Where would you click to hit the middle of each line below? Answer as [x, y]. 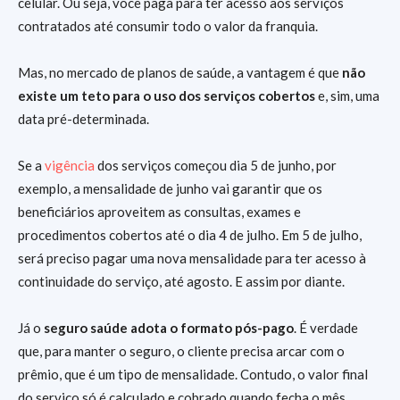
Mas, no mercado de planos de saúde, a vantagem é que [180, 73]
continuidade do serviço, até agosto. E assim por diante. [181, 282]
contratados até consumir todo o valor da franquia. [169, 26]
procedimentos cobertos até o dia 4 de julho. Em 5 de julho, [190, 235]
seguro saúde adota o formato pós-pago [169, 328]
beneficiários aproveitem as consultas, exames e [159, 212]
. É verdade [326, 328]
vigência [70, 166]
